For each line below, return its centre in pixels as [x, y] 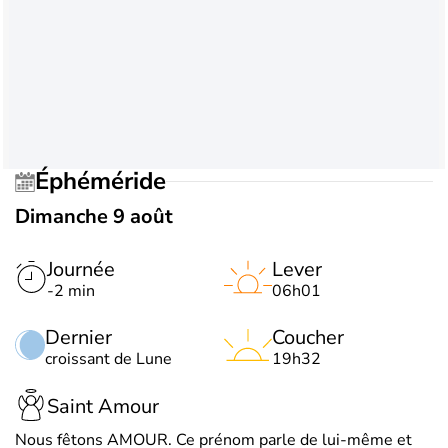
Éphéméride [107, 181]
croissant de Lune [108, 358]
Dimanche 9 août [94, 216]
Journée [81, 269]
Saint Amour [103, 407]
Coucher [308, 337]
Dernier [78, 337]
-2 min [71, 290]
